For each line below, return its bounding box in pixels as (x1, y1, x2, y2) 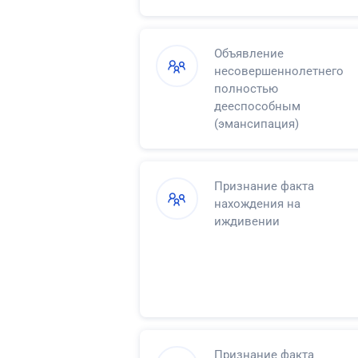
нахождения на (214, 196, 300, 211)
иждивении (214, 213, 280, 229)
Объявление (214, 46, 284, 61)
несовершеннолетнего (214, 63, 344, 78)
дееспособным (214, 98, 300, 113)
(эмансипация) (214, 116, 299, 131)
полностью (214, 81, 278, 96)
